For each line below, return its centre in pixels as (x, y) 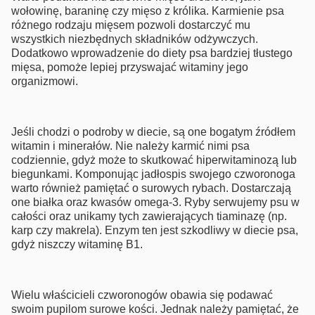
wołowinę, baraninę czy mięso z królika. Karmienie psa (148, 11)
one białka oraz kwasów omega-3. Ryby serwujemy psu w (155, 202)
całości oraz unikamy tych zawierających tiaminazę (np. (149, 217)
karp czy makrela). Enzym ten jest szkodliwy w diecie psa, (155, 231)
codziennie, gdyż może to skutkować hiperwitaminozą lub (154, 160)
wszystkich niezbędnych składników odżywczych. (135, 39)
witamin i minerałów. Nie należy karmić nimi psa (130, 146)
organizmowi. (45, 82)
